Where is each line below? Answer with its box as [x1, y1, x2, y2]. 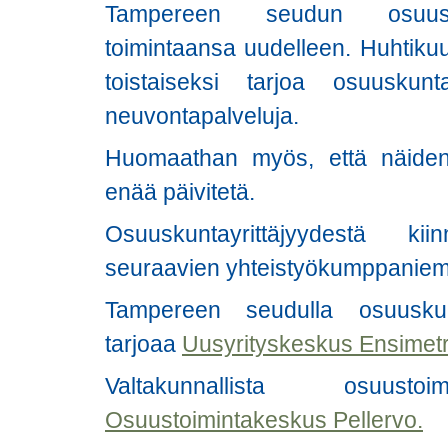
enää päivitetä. [105, 178, 255, 205]
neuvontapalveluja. [105, 102, 299, 129]
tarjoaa [105, 330, 182, 357]
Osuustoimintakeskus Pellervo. [105, 406, 423, 433]
